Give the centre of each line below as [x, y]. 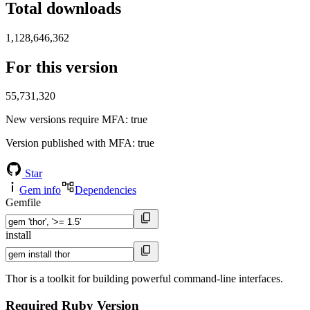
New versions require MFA [65, 120]
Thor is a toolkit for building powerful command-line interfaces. [144, 279]
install [18, 235]
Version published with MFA [69, 143]
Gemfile [23, 203]
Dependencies [106, 190]
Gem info [40, 190]
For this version [62, 67]
